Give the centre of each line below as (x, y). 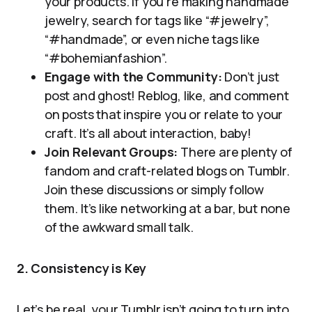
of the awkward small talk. (119, 227)
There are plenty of (235, 152)
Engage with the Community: (133, 77)
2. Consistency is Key (82, 268)
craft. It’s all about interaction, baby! (148, 133)
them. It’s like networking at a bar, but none (167, 208)
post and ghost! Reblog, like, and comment (167, 95)
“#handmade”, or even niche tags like (152, 39)
